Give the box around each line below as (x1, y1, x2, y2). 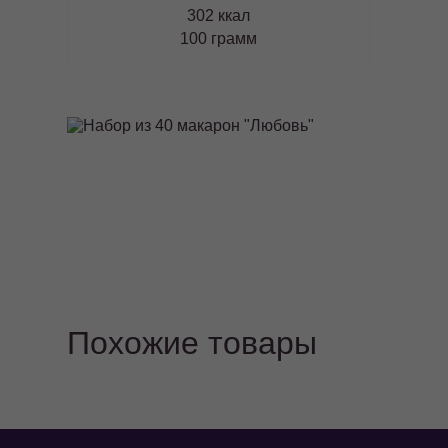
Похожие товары (67, 325, 318, 362)
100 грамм (179, 29, 257, 47)
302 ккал (186, 6, 250, 24)
